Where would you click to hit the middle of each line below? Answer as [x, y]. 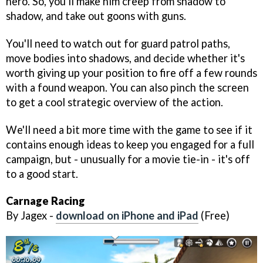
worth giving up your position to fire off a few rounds [131, 73]
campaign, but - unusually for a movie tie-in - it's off [128, 159]
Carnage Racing [45, 201]
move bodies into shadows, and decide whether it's [125, 58]
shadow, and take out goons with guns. [96, 16]
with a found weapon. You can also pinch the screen [127, 87]
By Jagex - [31, 216]
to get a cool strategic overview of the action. [114, 102]
